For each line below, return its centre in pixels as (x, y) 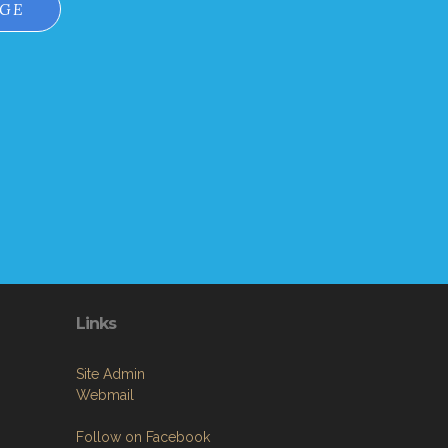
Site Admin (110, 374)
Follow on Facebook (143, 437)
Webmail (105, 395)
